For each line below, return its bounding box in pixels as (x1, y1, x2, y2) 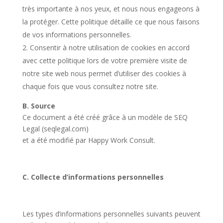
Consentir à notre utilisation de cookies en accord (29, 43, 190, 52)
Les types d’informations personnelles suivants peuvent (22, 209, 201, 219)
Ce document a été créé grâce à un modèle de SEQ (22, 112, 188, 122)
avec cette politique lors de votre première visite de (22, 56, 187, 65)
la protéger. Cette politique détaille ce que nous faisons (22, 17, 200, 26)
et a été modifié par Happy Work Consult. (22, 135, 155, 145)
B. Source (22, 101, 55, 111)
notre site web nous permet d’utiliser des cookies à (22, 69, 186, 78)
